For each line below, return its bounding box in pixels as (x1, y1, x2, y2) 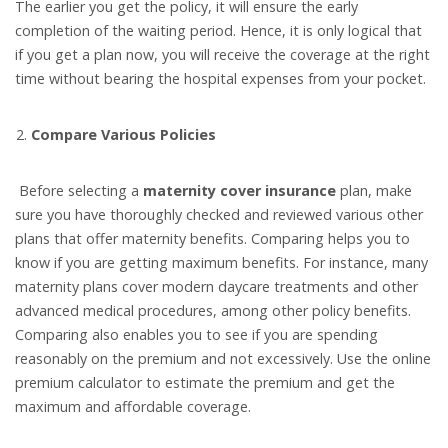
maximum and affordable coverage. (15, 397, 251, 417)
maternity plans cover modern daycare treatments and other (15, 277, 418, 297)
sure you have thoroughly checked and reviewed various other (15, 205, 423, 225)
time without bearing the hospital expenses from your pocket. (15, 69, 426, 89)
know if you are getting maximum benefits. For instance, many (15, 253, 428, 273)
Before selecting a (19, 181, 143, 201)
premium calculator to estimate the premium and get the (15, 373, 395, 393)
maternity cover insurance (143, 181, 340, 201)
